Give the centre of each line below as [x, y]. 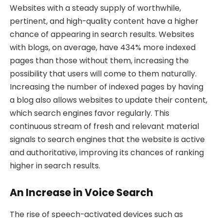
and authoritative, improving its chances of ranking [107, 152]
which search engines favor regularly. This [90, 113]
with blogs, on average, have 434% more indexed [103, 47]
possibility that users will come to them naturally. [103, 73]
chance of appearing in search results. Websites [102, 34]
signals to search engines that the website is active [107, 139]
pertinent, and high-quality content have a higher [104, 21]
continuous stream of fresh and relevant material [104, 126]
